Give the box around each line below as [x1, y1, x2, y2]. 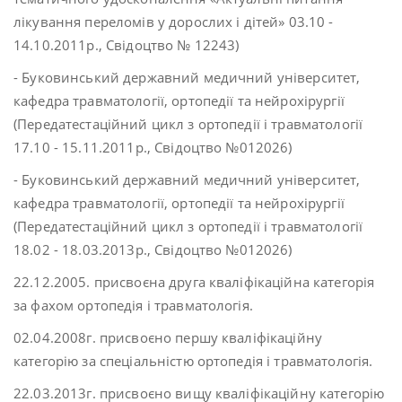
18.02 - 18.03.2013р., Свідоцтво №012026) [13, 240, 293, 258]
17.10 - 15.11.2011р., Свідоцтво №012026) [13, 138, 293, 156]
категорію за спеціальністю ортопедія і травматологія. [13, 352, 373, 370]
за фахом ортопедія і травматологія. [13, 296, 253, 314]
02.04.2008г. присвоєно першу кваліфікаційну [13, 328, 323, 346]
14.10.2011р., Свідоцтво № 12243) [13, 36, 240, 54]
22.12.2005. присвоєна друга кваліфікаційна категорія [13, 273, 375, 291]
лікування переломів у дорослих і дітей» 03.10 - [13, 13, 334, 31]
